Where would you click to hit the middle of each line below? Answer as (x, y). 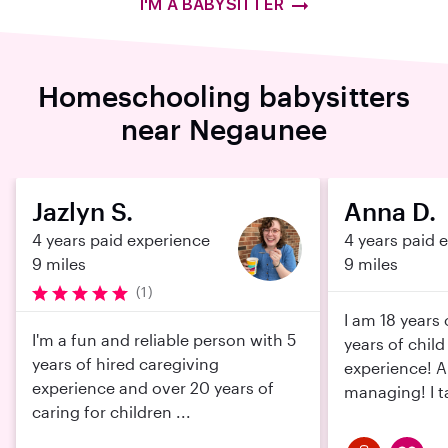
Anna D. (390, 211)
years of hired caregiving (125, 363)
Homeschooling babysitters (224, 96)
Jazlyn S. (82, 211)
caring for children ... (111, 411)
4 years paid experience (121, 239)
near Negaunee (224, 129)
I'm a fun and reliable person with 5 (164, 339)
